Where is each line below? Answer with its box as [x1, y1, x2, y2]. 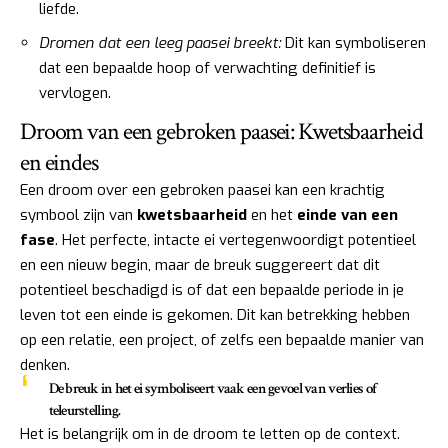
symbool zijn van [20, 204, 137, 225]
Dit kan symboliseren [281, 33, 426, 54]
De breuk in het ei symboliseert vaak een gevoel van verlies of [48, 378, 377, 398]
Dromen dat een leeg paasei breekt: [39, 33, 281, 54]
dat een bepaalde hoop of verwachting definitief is [39, 58, 376, 79]
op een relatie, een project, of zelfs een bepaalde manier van [20, 329, 424, 350]
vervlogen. [39, 83, 111, 104]
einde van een [297, 204, 398, 225]
